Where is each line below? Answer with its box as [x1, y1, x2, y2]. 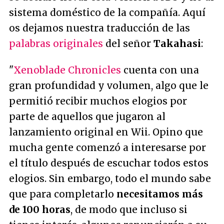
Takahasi [153, 37, 201, 49]
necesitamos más [116, 187, 203, 200]
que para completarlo [9, 187, 116, 200]
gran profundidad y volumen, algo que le [9, 79, 208, 91]
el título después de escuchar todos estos [9, 156, 208, 169]
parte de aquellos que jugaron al [9, 110, 165, 122]
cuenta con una [121, 63, 199, 76]
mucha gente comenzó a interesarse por [9, 141, 206, 153]
